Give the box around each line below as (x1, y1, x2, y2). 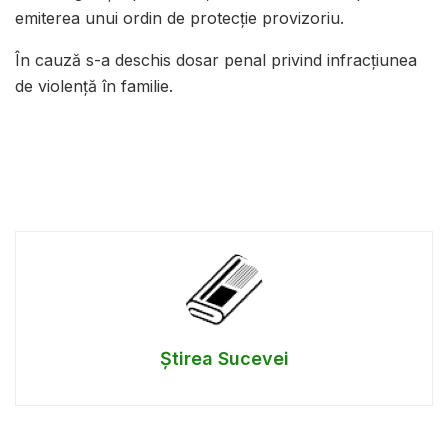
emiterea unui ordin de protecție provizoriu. (15, 8, 344, 29)
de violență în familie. (15, 76, 173, 97)
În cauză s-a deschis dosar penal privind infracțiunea (15, 50, 417, 71)
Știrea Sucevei (159, 348, 289, 370)
